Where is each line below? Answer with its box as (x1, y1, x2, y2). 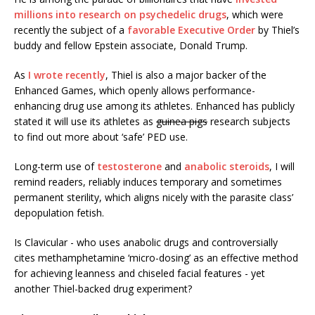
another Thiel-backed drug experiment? (14, 282, 192, 296)
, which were (226, 8, 283, 22)
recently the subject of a (14, 23, 127, 37)
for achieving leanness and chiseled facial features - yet (14, 266, 265, 281)
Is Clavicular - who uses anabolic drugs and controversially (14, 236, 278, 250)
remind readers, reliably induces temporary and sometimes (14, 175, 282, 189)
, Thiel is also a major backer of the (105, 68, 266, 82)
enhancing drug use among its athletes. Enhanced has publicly (14, 99, 295, 113)
